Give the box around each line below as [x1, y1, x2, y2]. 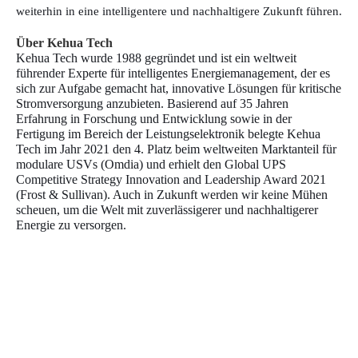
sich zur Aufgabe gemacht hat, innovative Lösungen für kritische [16, 81, 341, 95]
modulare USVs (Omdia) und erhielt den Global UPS [16, 157, 286, 171]
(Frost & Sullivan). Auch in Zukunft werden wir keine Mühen [16, 187, 328, 201]
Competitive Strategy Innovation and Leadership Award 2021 [16, 172, 326, 186]
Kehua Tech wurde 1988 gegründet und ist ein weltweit [16, 50, 296, 65]
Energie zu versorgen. [16, 217, 126, 232]
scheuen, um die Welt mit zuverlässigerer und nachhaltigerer [16, 202, 318, 217]
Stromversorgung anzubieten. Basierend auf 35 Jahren [16, 96, 288, 110]
